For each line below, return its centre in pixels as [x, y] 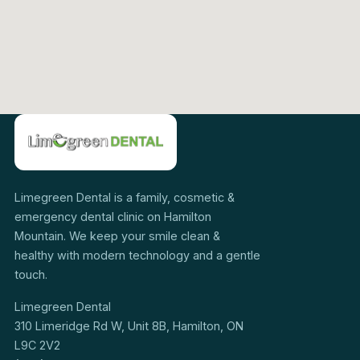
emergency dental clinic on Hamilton [113, 216]
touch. [31, 274]
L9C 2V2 [37, 345]
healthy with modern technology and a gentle [137, 255]
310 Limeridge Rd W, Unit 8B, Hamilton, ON [129, 325]
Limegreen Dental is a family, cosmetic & [125, 197]
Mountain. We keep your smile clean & [117, 235]
